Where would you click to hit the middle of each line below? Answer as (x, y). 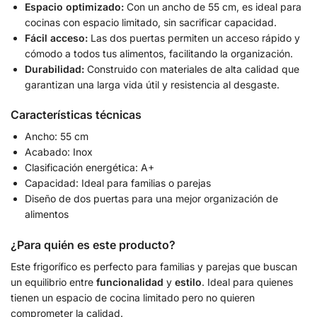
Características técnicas (76, 115)
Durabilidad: (54, 69)
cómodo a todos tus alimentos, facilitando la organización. (159, 53)
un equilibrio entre (53, 282)
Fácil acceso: (56, 38)
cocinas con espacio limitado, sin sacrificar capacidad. (151, 22)
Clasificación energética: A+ (90, 168)
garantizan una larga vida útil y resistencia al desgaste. (152, 84)
